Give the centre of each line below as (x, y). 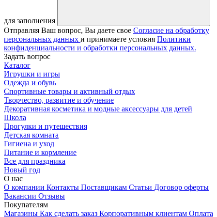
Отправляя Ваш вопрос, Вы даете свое (69, 31)
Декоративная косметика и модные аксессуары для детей (98, 109)
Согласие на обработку (171, 31)
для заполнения (30, 21)
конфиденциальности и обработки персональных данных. (100, 48)
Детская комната (31, 135)
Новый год (22, 170)
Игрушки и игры (32, 74)
